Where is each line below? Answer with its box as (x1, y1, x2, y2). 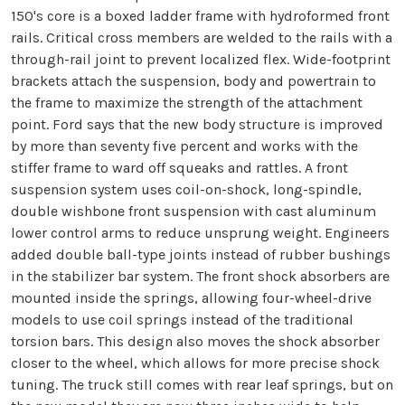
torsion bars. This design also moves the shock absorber (11, 333, 380, 351)
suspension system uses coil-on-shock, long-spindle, (11, 181, 362, 199)
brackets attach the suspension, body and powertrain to (11, 72, 376, 90)
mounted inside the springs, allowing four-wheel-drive (11, 289, 372, 307)
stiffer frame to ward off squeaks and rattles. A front (11, 159, 348, 177)
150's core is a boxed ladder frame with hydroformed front (11, 7, 390, 25)
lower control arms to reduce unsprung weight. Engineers (11, 224, 390, 242)
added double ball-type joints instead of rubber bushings (11, 246, 391, 264)
